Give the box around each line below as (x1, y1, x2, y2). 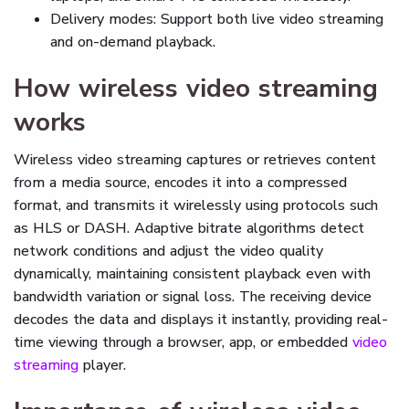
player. (83, 355, 126, 375)
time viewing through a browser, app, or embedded (14, 332, 352, 352)
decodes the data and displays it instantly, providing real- (14, 309, 388, 330)
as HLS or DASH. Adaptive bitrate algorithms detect (14, 218, 364, 238)
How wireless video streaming (14, 71, 378, 106)
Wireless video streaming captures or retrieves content (14, 150, 376, 170)
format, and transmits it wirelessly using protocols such (14, 195, 378, 215)
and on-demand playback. (50, 32, 215, 52)
